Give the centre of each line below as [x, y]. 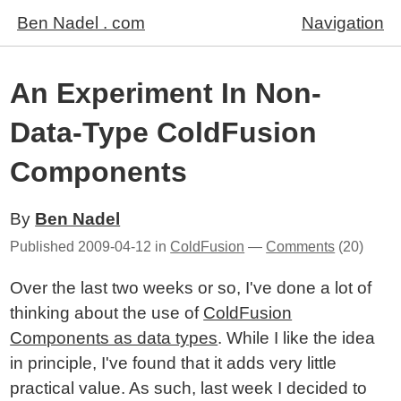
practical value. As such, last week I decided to [189, 388]
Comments [301, 247]
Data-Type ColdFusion [164, 132]
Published [44, 247]
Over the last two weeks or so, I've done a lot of [191, 288]
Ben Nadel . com [81, 23]
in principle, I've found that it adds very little [174, 363]
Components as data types [114, 338]
